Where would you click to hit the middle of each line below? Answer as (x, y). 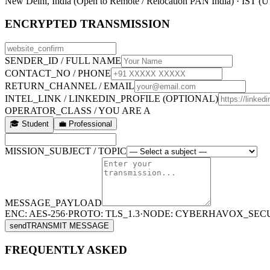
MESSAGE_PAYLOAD (53, 203)
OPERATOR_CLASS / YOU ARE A (78, 111)
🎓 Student (29, 124)
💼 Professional (85, 124)
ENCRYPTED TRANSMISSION (87, 24)
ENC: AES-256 (35, 214)
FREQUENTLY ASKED (66, 250)
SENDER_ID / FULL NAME (63, 61)
